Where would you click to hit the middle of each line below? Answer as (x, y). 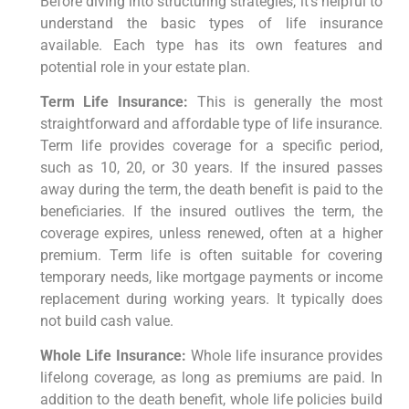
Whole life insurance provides (284, 356)
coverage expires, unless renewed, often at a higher (211, 233)
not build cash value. (106, 320)
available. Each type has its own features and (211, 45)
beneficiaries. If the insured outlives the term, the (211, 211)
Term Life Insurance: (114, 101)
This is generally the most (285, 101)
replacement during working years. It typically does (211, 299)
